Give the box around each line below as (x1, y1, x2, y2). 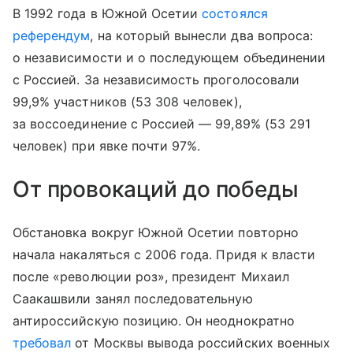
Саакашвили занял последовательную (13, 290, 253, 307)
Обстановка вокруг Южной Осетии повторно (13, 224, 299, 240)
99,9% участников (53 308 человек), (13, 93, 242, 110)
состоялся (202, 5, 268, 21)
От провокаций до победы (13, 175, 299, 203)
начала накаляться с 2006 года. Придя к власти (13, 246, 316, 262)
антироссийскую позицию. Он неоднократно (13, 312, 295, 329)
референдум (13, 27, 91, 43)
